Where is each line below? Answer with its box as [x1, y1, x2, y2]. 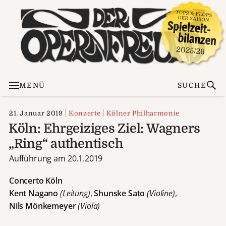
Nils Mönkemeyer [9, 200, 76, 212]
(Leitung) [60, 188, 90, 199]
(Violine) [147, 188, 175, 199]
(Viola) [78, 200, 100, 212]
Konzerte [69, 109, 101, 117]
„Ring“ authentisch [8, 136, 123, 151]
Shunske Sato [94, 188, 145, 199]
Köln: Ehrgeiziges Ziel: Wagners [8, 121, 201, 136]
